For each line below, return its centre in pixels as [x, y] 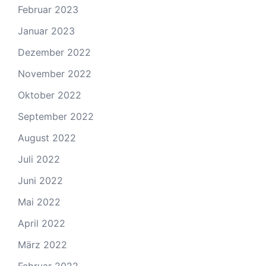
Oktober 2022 [50, 95]
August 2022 [47, 137]
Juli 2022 [39, 159]
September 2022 [56, 116]
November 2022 [55, 73]
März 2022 [42, 244]
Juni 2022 [40, 180]
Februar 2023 [48, 9]
